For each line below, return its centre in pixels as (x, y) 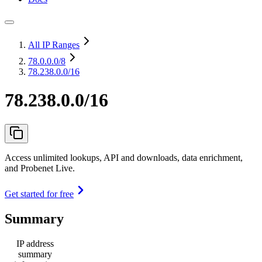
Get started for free (39, 194)
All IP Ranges (54, 45)
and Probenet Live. (40, 168)
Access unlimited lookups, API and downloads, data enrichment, (124, 157)
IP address (35, 243)
